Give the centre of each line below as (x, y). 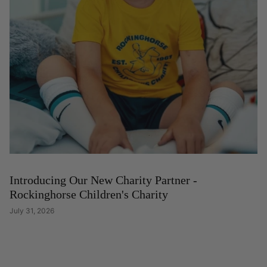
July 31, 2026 (32, 211)
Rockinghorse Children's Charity (89, 195)
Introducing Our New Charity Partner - (103, 180)
